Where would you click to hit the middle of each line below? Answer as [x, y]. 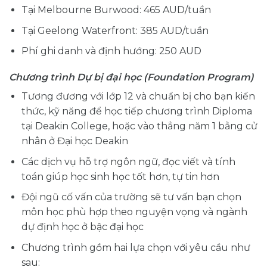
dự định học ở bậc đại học [82, 227]
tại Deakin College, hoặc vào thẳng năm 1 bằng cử [139, 126]
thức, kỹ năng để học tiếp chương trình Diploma [136, 111]
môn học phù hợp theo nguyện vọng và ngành [134, 212]
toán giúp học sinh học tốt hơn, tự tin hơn [120, 176]
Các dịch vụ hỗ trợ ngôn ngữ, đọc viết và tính [128, 162]
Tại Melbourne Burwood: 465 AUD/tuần [116, 10]
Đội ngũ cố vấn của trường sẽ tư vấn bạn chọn [131, 197]
